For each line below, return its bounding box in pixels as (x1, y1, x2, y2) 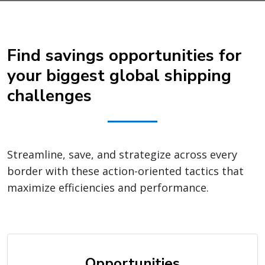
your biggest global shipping (7, 64, 231, 88)
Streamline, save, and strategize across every (7, 147, 237, 162)
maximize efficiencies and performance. (7, 180, 209, 195)
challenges (7, 85, 92, 108)
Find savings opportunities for (7, 44, 241, 67)
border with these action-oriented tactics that (7, 164, 244, 179)
